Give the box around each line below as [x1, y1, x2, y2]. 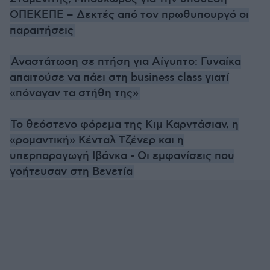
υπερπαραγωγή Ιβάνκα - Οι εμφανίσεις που [10, 149, 234, 163]
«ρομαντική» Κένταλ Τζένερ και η [10, 134, 184, 147]
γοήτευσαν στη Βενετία [10, 165, 133, 178]
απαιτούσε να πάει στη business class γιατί [10, 71, 229, 84]
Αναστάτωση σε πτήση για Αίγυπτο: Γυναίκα [11, 55, 241, 69]
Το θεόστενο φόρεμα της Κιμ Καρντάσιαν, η [11, 118, 239, 131]
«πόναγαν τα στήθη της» [10, 87, 139, 100]
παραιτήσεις [10, 24, 74, 37]
